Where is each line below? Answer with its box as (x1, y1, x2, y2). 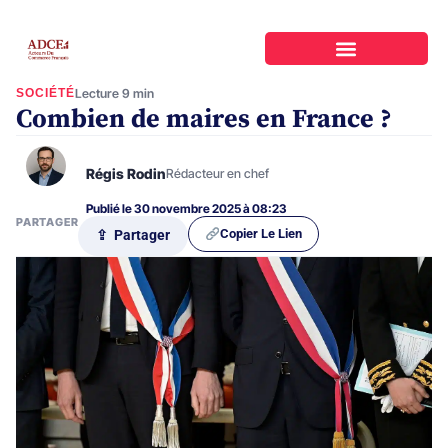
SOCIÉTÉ (16, 85, 75, 100)
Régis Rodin (86, 164, 166, 182)
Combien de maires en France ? (16, 102, 392, 136)
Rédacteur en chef (166, 165, 269, 181)
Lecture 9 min (75, 85, 154, 101)
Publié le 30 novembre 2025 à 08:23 (86, 200, 287, 216)
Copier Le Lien (219, 225, 302, 241)
